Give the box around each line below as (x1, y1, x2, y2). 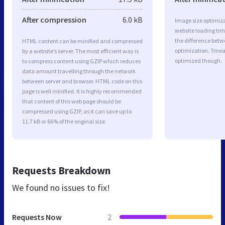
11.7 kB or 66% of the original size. (22, 118, 106, 126)
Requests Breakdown (12, 164, 110, 178)
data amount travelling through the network (22, 67, 136, 75)
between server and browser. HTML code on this (22, 77, 142, 85)
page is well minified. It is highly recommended (22, 87, 142, 95)
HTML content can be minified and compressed (22, 37, 143, 45)
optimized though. (175, 57, 222, 65)
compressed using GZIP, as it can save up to (22, 107, 132, 116)
